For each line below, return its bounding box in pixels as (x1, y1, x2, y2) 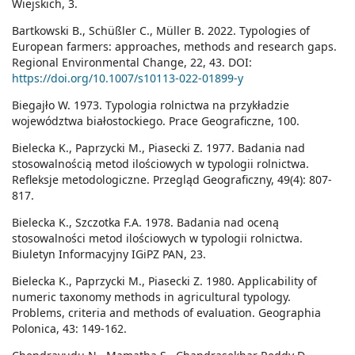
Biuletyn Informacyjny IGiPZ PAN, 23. (12, 246, 206, 262)
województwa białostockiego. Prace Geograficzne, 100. (12, 113, 300, 129)
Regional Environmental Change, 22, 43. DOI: (12, 55, 252, 71)
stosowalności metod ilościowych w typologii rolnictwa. (12, 231, 303, 246)
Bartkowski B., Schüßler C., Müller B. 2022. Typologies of (12, 23, 310, 39)
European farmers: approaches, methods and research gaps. (12, 39, 337, 55)
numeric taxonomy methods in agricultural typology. (12, 289, 291, 305)
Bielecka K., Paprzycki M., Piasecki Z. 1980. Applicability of (12, 273, 317, 289)
